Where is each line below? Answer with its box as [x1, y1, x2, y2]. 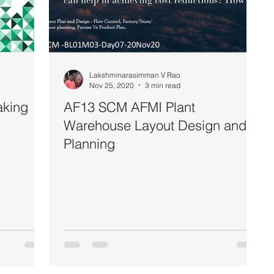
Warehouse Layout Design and [64, 116, 246, 134]
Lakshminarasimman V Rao [89, 70, 180, 80]
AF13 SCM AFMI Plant [64, 98, 195, 116]
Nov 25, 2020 [89, 80, 134, 90]
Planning [64, 135, 115, 152]
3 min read [145, 80, 180, 90]
